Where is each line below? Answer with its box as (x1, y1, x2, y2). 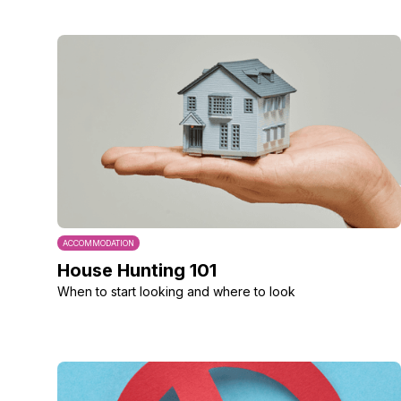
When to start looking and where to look (57, 284, 295, 299)
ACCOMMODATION (63, 238, 134, 248)
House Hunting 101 (57, 260, 217, 281)
